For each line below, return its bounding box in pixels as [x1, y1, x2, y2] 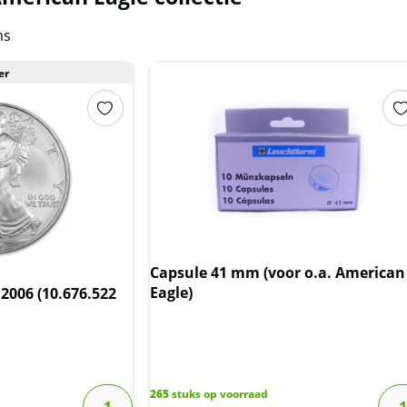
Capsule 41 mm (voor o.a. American [149, 263, 405, 283]
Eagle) [149, 283, 193, 303]
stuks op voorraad [168, 386, 268, 402]
